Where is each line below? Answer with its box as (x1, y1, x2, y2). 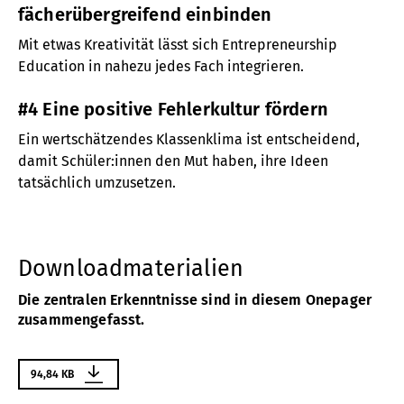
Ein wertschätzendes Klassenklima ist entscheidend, (18, 131, 360, 149)
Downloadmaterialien (18, 254, 244, 282)
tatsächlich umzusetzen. (18, 174, 176, 192)
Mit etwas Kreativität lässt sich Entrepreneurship (18, 35, 337, 53)
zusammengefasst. (18, 310, 145, 328)
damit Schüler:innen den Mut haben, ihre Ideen (18, 152, 328, 170)
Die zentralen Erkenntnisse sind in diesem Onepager (18, 290, 372, 308)
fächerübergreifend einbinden (18, 3, 272, 25)
